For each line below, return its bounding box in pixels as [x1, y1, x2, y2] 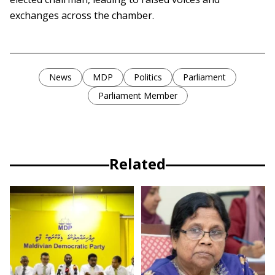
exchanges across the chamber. [10, 9, 154, 23]
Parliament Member [98, 90, 177, 102]
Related [109, 153, 166, 174]
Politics [134, 71, 162, 83]
